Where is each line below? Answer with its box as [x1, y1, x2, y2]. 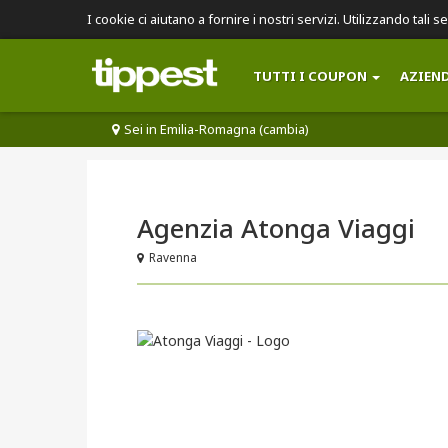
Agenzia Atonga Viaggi [137, 210, 415, 246]
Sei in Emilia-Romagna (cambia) [124, 120, 309, 139]
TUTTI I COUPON [253, 67, 367, 85]
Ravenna [149, 249, 197, 265]
